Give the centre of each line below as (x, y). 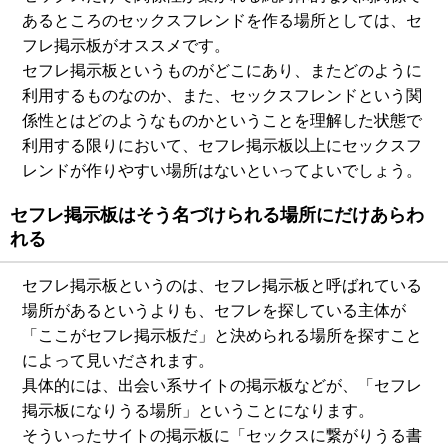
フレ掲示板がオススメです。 (126, 45)
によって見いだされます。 (118, 360)
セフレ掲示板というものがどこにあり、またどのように (222, 70)
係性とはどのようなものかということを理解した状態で (222, 120)
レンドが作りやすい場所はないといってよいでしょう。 (222, 170)
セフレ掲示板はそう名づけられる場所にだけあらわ (217, 215)
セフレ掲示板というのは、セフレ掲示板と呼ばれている (222, 285)
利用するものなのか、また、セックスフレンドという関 (222, 95)
